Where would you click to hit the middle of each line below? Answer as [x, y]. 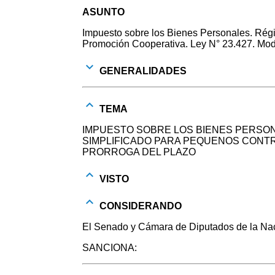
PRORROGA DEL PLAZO [139, 152]
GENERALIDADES [142, 71]
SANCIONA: [110, 247]
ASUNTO [104, 12]
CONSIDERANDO [140, 206]
